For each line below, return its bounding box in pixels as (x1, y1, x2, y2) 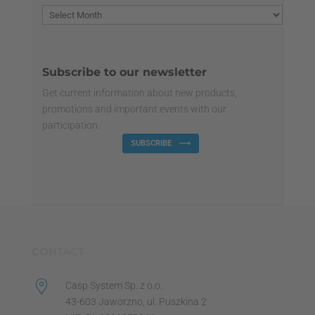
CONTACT (31, 244, 84, 258)
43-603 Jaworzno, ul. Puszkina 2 (65, 295, 207, 307)
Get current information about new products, (41, 87, 237, 98)
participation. (41, 120, 100, 131)
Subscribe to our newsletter (41, 65, 207, 79)
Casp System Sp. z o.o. (65, 279, 162, 291)
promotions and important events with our (41, 103, 226, 115)
